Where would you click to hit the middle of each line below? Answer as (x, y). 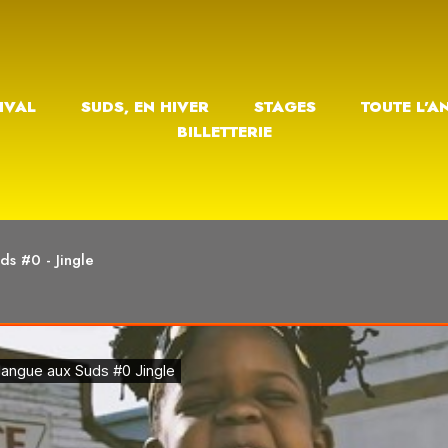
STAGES (284, 107)
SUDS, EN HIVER (144, 107)
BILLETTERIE (224, 132)
